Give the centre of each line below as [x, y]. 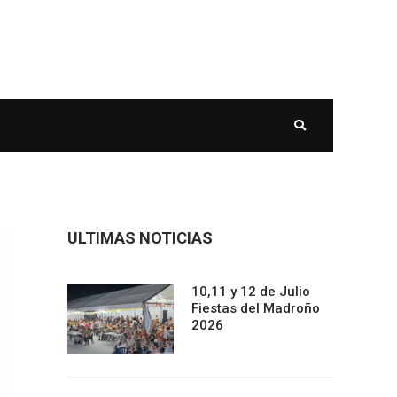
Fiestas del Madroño [256, 308]
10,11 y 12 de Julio [251, 292]
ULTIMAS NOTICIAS [140, 238]
